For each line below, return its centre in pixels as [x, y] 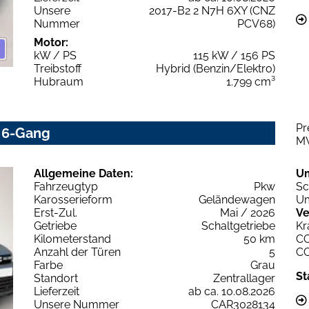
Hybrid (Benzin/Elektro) [216, 68]
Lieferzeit [57, 291]
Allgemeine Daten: [83, 173]
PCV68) [256, 23]
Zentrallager [244, 278]
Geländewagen [237, 199]
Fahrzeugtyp [66, 186]
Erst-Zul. [56, 212]
